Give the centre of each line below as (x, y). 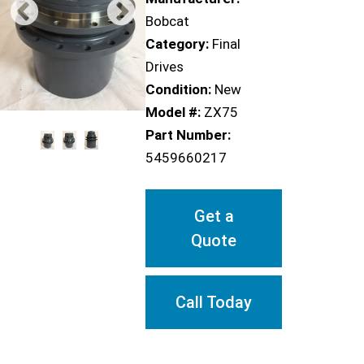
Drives (165, 67)
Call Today (214, 302)
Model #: (173, 112)
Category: (178, 44)
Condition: (179, 89)
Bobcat (168, 21)
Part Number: (188, 135)
